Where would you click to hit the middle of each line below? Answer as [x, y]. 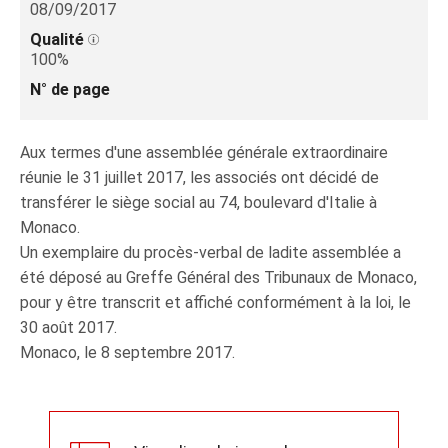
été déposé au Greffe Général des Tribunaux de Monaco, [218, 277]
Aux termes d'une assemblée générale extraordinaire [204, 152]
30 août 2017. [68, 327]
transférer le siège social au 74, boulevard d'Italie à [198, 202]
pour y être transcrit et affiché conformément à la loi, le [215, 302]
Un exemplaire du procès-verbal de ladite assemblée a [210, 252]
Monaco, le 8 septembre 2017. [127, 352]
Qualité [59, 39]
